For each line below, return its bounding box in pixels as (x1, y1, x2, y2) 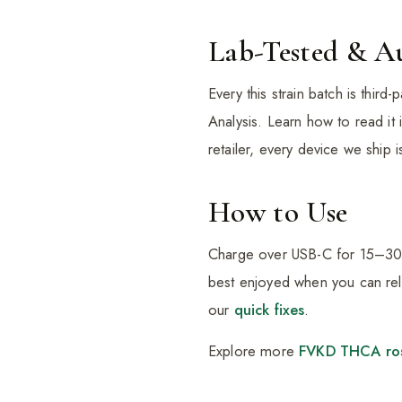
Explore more (208, 340, 300, 363)
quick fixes (233, 299, 305, 321)
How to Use (208, 195, 348, 231)
